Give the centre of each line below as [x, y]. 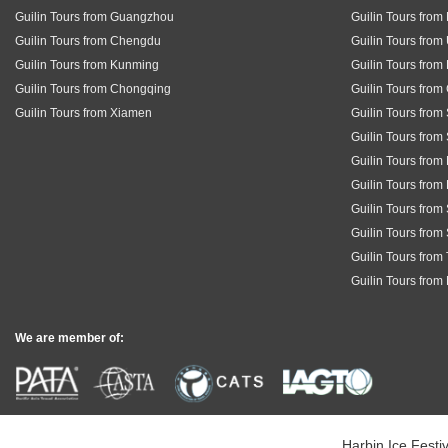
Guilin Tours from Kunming [87, 64]
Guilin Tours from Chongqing [93, 88]
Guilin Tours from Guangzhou [94, 16]
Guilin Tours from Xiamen [83, 112]
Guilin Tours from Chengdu [88, 40]
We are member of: [69, 337]
